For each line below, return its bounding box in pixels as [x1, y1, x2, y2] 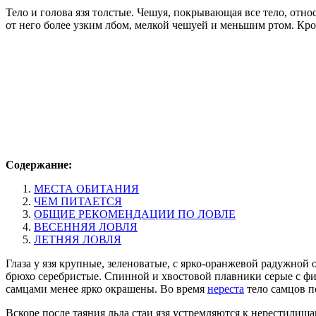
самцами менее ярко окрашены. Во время [6, 282, 207, 295]
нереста [207, 282, 244, 295]
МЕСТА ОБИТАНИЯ [34, 182, 139, 195]
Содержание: [6, 158, 72, 171]
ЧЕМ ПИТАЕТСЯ [34, 195, 122, 207]
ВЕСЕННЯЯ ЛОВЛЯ [34, 220, 138, 233]
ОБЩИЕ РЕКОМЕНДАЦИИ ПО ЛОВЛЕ [34, 207, 236, 220]
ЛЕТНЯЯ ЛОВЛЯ [34, 233, 121, 245]
